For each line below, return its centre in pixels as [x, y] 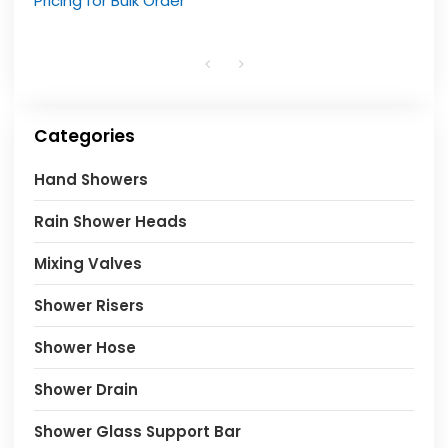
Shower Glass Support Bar [138, 431]
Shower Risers [89, 305]
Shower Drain [86, 389]
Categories [85, 135]
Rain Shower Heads [111, 221]
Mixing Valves [88, 263]
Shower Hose [85, 347]
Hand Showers [91, 179]
